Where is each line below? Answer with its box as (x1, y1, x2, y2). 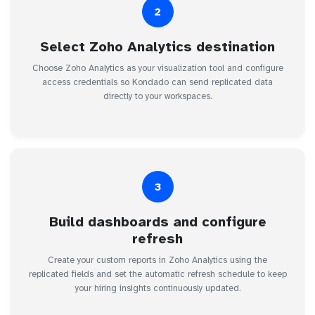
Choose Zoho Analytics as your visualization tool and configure (32, 63, 283, 75)
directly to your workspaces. (103, 91, 212, 103)
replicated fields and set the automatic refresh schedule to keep (28, 269, 287, 281)
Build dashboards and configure (49, 213, 266, 231)
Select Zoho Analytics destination (40, 38, 275, 56)
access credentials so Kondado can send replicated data (42, 77, 273, 89)
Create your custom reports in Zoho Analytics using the (48, 255, 267, 266)
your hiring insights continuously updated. (75, 283, 240, 295)
